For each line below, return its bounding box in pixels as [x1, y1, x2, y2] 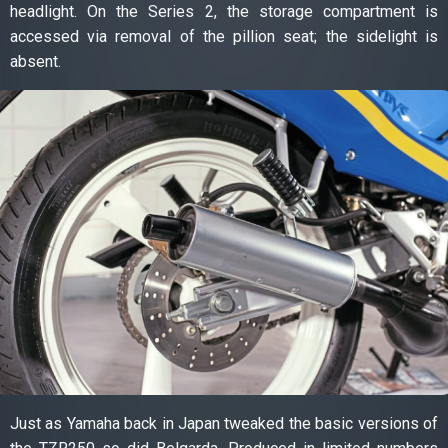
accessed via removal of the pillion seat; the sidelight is [10, 26, 438, 46]
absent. [10, 51, 61, 71]
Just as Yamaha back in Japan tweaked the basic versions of [10, 414, 438, 434]
